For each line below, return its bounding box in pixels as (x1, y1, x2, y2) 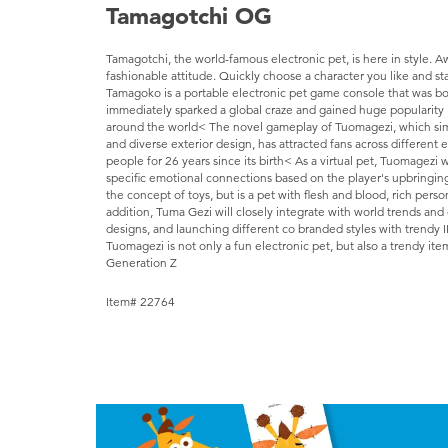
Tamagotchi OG (106, 2, 273, 31)
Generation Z (106, 255, 178, 270)
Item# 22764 (106, 295, 176, 310)
